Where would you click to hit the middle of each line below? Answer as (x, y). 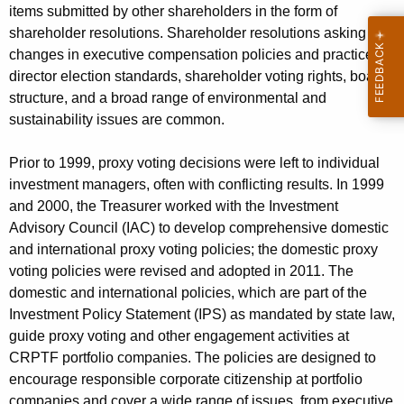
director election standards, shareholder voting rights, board (198, 77)
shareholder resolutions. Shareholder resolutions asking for (197, 33)
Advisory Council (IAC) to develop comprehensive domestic (199, 228)
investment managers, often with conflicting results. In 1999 (197, 185)
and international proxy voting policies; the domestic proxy (193, 250)
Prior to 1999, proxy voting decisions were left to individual (194, 163)
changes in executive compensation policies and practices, (197, 55)
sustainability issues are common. (117, 120)
